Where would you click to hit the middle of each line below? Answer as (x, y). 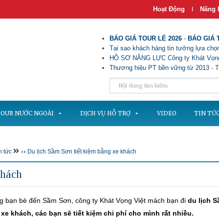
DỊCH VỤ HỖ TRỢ (105, 113)
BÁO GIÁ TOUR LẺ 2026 (146, 38)
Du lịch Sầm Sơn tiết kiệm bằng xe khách (82, 152)
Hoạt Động (169, 9)
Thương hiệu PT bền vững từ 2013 (159, 68)
